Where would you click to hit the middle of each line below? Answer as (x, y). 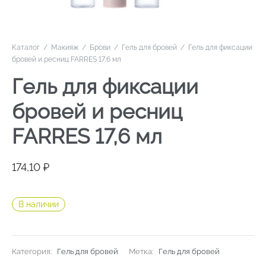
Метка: (142, 252)
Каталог (26, 47)
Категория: (33, 252)
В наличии (39, 204)
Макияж (65, 47)
